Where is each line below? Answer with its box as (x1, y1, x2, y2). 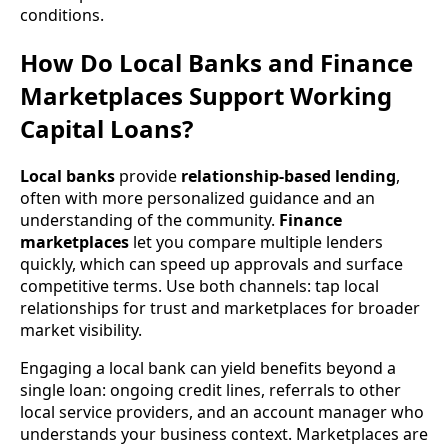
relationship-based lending (181, 164, 396, 187)
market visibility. (20, 318, 142, 341)
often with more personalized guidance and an (20, 186, 375, 209)
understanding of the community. (20, 208, 279, 231)
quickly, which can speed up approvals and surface (20, 252, 403, 275)
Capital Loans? (20, 111, 193, 145)
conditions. (20, 4, 104, 26)
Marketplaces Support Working (20, 78, 392, 112)
